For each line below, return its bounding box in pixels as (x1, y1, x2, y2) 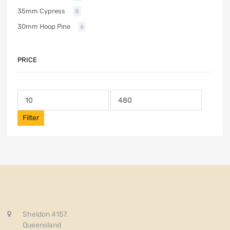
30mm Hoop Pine (17, 23, 70, 31)
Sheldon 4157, (23, 209, 68, 219)
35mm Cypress (17, 7, 65, 15)
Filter (23, 113, 39, 123)
